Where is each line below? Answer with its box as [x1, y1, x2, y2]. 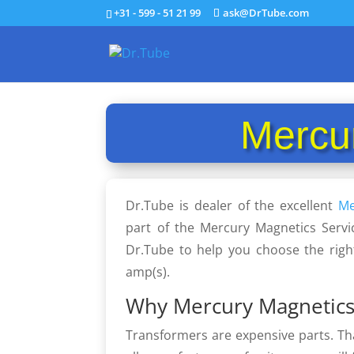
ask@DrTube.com [223, 5, 310, 20]
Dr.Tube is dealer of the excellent [126, 197, 338, 214]
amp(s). [126, 263, 171, 281]
